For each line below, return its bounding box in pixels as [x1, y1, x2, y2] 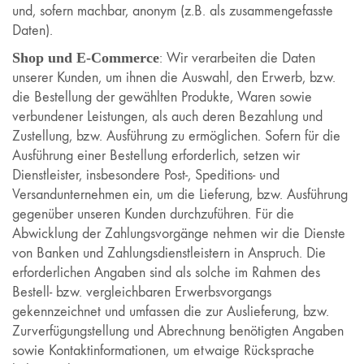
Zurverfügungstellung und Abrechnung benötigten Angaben [12, 323, 344, 340]
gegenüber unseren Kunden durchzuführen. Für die [12, 206, 294, 223]
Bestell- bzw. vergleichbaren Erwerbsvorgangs [12, 284, 271, 301]
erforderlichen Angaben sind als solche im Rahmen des [12, 264, 320, 281]
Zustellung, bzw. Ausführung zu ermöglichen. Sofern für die [12, 128, 340, 145]
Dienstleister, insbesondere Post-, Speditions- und [12, 167, 279, 184]
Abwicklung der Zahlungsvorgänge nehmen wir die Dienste [12, 225, 345, 242]
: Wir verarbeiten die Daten [159, 50, 315, 67]
